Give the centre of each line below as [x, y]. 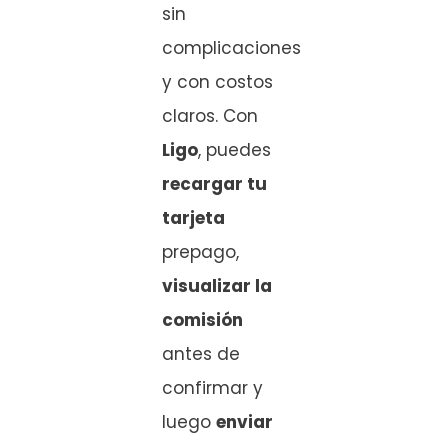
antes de [201, 354]
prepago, [200, 252]
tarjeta [193, 218]
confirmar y [212, 388]
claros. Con [210, 116]
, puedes [234, 150]
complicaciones [231, 48]
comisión [202, 320]
